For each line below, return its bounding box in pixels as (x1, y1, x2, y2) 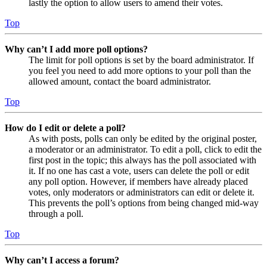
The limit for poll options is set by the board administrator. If (29, 54, 254, 65)
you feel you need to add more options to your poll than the (29, 65, 251, 76)
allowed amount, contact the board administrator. (29, 76, 211, 86)
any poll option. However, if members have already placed (29, 176, 248, 187)
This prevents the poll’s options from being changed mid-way (29, 197, 259, 208)
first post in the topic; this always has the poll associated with (29, 154, 256, 165)
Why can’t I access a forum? (5, 254, 119, 265)
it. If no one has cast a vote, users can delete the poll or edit (29, 165, 249, 176)
